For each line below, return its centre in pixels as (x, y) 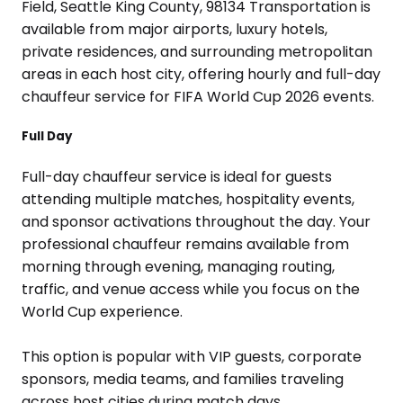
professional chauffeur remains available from (185, 245)
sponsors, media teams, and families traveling (183, 380)
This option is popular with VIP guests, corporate (192, 357)
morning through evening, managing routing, (178, 267)
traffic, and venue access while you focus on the (191, 290)
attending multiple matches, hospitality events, (188, 200)
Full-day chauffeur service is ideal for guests (177, 177)
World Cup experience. (102, 312)
